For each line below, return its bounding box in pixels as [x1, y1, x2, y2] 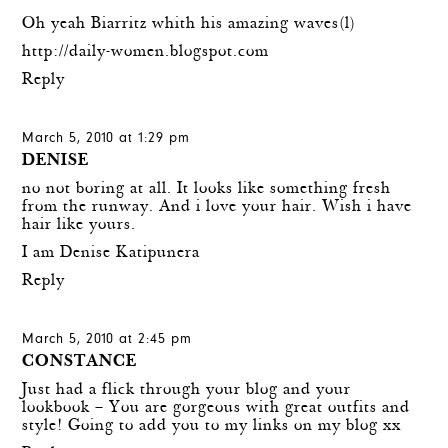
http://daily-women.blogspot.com [22, 42, 270, 62]
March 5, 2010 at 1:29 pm [22, 130, 191, 147]
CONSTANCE [22, 352, 138, 372]
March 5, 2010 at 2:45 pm [22, 331, 193, 348]
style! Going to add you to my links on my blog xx [22, 416, 402, 436]
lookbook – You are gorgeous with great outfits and [22, 398, 411, 418]
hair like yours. [22, 215, 137, 235]
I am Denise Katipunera [22, 243, 201, 263]
